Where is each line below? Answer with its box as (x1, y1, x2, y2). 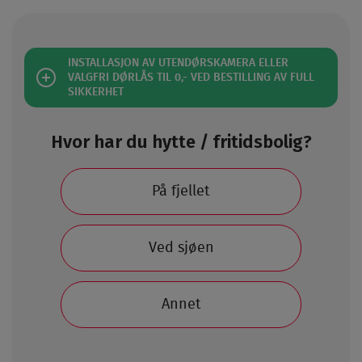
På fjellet (152, 184, 210, 199)
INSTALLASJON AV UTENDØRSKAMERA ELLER (68, 57, 288, 69)
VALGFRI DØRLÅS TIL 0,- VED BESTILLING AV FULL (68, 72, 314, 83)
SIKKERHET (68, 86, 124, 98)
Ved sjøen (148, 241, 214, 255)
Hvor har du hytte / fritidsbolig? (50, 131, 312, 153)
